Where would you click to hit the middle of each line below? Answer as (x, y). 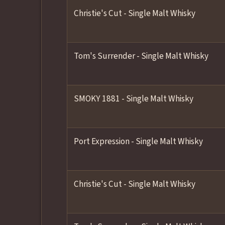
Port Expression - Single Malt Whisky (138, 142)
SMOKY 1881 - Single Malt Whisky (133, 99)
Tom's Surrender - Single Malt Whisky (141, 56)
